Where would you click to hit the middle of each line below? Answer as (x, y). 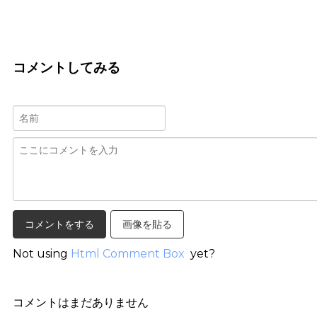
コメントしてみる (67, 67)
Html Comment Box (128, 254)
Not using (42, 254)
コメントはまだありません (81, 303)
